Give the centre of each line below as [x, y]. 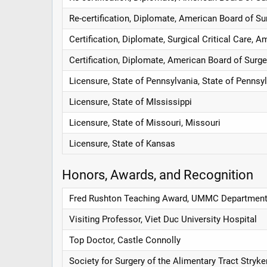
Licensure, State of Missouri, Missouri [145, 122]
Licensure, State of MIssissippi [131, 102]
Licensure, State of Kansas [122, 143]
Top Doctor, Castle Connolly [125, 240]
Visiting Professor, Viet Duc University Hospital [163, 220]
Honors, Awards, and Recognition [158, 174]
